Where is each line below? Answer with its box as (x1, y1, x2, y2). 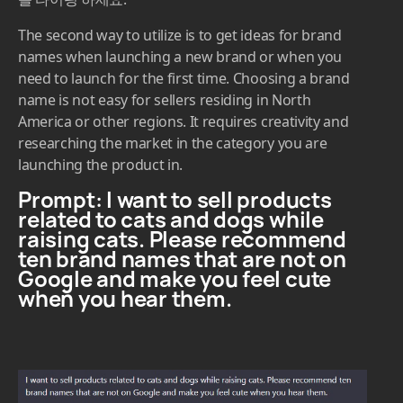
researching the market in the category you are (18, 244, 327, 264)
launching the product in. (18, 265, 183, 286)
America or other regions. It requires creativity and (18, 222, 349, 243)
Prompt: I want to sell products (18, 295, 332, 326)
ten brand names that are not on (18, 354, 346, 385)
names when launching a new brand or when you (18, 157, 342, 178)
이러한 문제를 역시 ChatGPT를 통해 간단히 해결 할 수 (18, 35, 356, 56)
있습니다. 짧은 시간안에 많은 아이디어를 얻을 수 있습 (18, 57, 355, 77)
